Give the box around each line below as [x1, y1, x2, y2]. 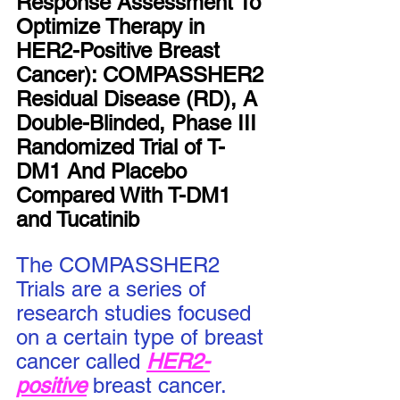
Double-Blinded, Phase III [16, 111, 262, 135]
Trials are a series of [16, 277, 212, 301]
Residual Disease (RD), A [16, 87, 263, 111]
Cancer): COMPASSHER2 [16, 62, 270, 87]
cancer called [16, 349, 146, 373]
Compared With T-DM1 [16, 183, 237, 207]
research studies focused [16, 301, 257, 325]
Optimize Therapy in [16, 14, 211, 38]
